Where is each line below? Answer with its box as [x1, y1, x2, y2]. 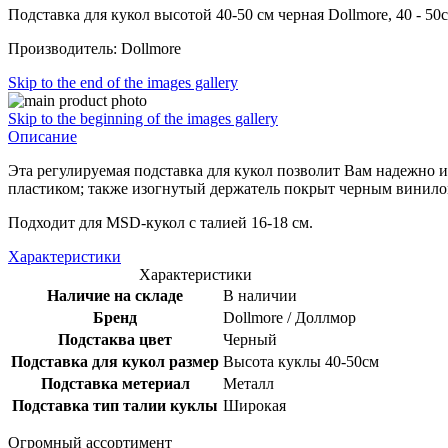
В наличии [223, 286, 297, 304]
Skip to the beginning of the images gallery [8, 109, 278, 127]
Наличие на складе [47, 286, 183, 304]
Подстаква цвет [58, 330, 172, 348]
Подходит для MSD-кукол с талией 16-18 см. [8, 213, 313, 231]
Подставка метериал [40, 374, 190, 392]
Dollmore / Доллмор [223, 308, 356, 326]
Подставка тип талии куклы [12, 396, 218, 414]
